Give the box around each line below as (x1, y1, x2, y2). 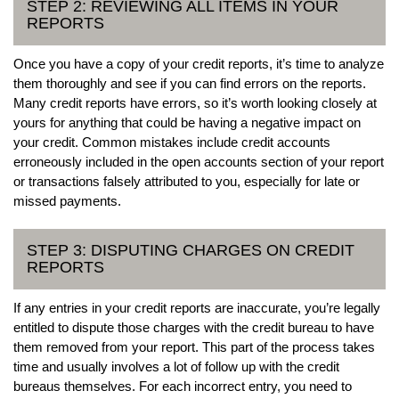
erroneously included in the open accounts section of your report (13, 153, 384, 169)
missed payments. (13, 192, 121, 208)
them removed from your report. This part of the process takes (13, 338, 375, 354)
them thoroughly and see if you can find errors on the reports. (13, 75, 366, 91)
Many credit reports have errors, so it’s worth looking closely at (13, 94, 377, 110)
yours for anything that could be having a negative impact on (13, 114, 361, 130)
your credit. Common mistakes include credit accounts (13, 134, 330, 150)
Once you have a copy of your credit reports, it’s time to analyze (13, 55, 384, 71)
